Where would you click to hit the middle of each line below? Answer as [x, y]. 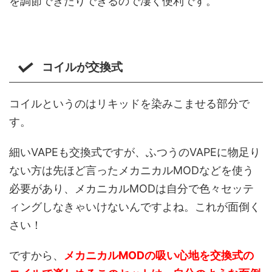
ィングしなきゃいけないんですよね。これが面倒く [135, 207]
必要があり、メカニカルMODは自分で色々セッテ [131, 189]
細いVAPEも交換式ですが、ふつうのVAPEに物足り [135, 152]
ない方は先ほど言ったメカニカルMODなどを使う [131, 171]
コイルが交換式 [82, 67]
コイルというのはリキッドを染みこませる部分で [129, 104]
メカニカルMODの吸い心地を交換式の [159, 256]
